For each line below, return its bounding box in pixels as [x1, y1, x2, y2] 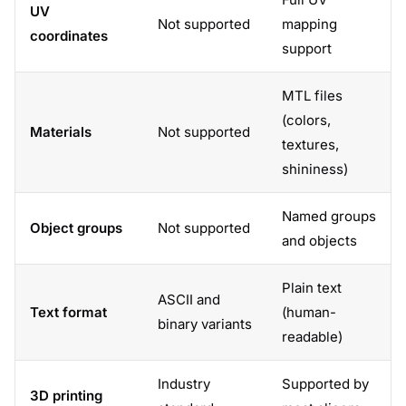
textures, [282, 136, 339, 153]
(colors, [282, 111, 331, 129]
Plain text [282, 279, 342, 296]
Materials [30, 123, 92, 140]
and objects [282, 232, 357, 249]
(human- [282, 304, 336, 321]
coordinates [30, 27, 108, 44]
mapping [282, 15, 337, 33]
